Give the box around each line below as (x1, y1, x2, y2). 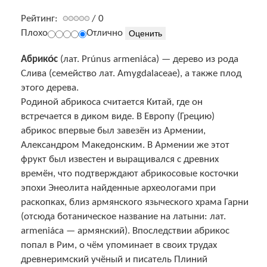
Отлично (86, 27, 125, 38)
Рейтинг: (21, 13, 63, 24)
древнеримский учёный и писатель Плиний (21, 254, 207, 265)
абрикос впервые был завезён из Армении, (21, 125, 206, 136)
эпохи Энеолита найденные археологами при (21, 182, 216, 193)
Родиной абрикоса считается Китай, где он (21, 97, 203, 107)
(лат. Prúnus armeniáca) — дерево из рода (58, 54, 238, 64)
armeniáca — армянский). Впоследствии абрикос (21, 225, 229, 236)
